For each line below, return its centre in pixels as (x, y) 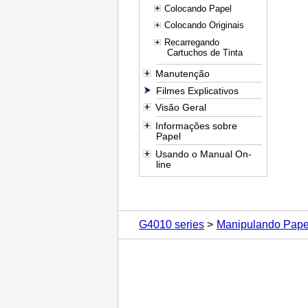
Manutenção (182, 73)
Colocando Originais (204, 25)
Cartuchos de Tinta (205, 53)
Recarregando (191, 43)
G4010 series (172, 224)
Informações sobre (196, 125)
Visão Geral (180, 108)
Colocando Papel (198, 8)
